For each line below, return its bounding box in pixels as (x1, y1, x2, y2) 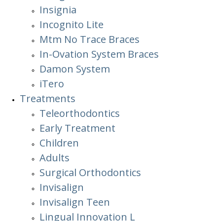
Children (39, 136, 79, 149)
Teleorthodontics (39, 107, 120, 120)
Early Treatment (39, 121, 115, 135)
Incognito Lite (39, 18, 104, 31)
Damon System (39, 62, 110, 75)
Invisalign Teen (39, 195, 110, 209)
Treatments (20, 92, 75, 105)
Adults (39, 151, 70, 164)
